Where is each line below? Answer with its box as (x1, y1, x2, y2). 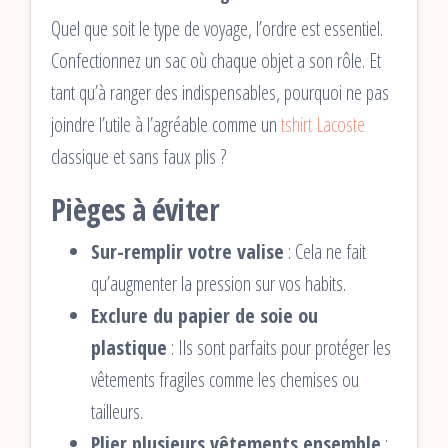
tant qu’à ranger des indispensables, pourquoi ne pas (51, 78, 389, 106)
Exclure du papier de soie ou (91, 301, 318, 329)
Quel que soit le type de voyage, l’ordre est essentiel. (51, 14, 383, 42)
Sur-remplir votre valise (91, 237, 284, 265)
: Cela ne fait (284, 237, 366, 265)
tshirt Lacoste (281, 110, 365, 138)
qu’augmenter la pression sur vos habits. (91, 269, 346, 297)
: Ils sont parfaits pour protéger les (167, 333, 391, 361)
